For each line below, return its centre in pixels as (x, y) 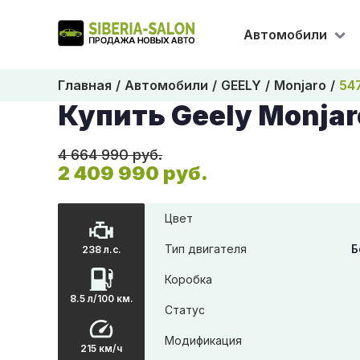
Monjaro (300, 85)
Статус (185, 310)
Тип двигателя (206, 249)
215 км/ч (101, 348)
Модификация (203, 340)
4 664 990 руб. (110, 155)
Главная (85, 85)
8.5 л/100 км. (101, 299)
